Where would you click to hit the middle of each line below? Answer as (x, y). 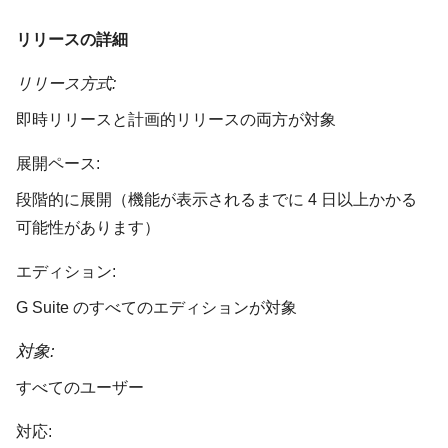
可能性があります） (88, 228)
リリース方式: (66, 84)
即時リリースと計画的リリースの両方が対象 (176, 120)
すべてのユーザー (80, 388)
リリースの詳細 (72, 40)
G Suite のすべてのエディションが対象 (156, 308)
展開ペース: (58, 164)
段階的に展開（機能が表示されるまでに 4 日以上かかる (216, 200)
